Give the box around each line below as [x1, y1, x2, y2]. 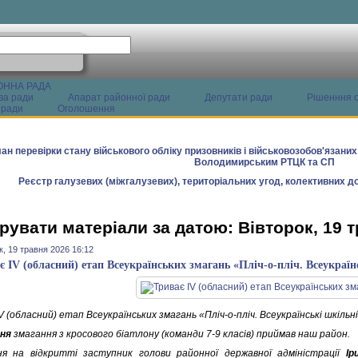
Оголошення [58, 103, 115, 114]
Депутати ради [205, 92, 272, 103]
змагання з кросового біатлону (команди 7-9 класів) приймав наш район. [11, 328, 350, 340]
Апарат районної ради [68, 92, 170, 103]
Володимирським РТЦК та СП [194, 157, 335, 168]
